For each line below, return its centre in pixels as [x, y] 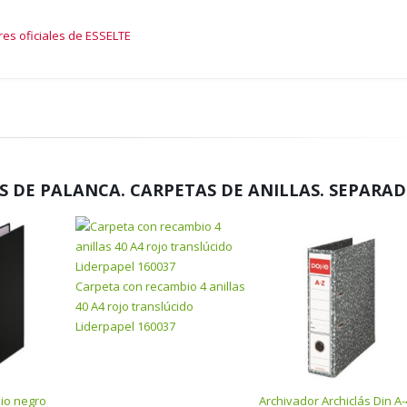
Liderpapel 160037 [125, 326]
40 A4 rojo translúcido [134, 306]
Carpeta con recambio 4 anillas [160, 286]
